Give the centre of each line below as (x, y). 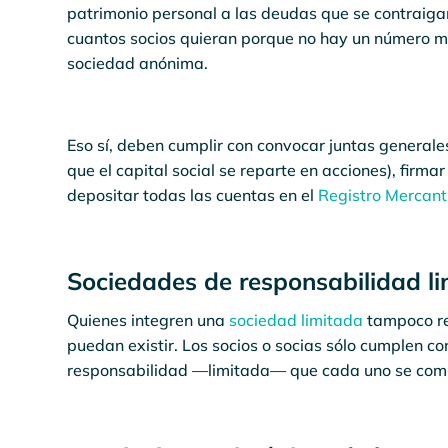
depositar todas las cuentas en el (193, 195)
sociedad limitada (296, 320)
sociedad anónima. (138, 63)
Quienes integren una (148, 320)
